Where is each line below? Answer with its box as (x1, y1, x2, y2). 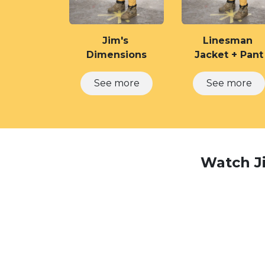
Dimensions (86, 49, 147, 60)
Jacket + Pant (195, 49, 263, 60)
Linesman (202, 35, 256, 46)
